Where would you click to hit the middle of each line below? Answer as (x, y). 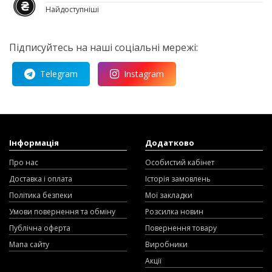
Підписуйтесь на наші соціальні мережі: (104, 47)
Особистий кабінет (180, 162)
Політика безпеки (41, 195)
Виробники (166, 244)
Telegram (59, 73)
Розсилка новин (174, 211)
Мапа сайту (29, 244)
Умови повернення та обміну (62, 211)
